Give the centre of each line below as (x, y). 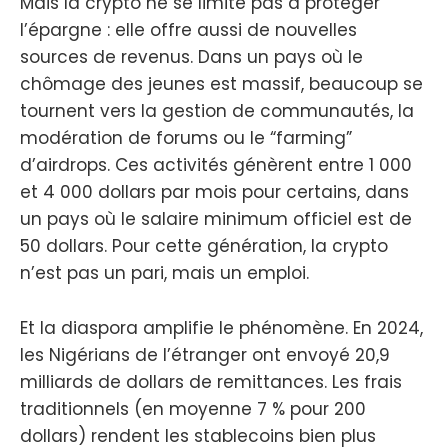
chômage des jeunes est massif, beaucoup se (221, 84)
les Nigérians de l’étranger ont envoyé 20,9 (205, 354)
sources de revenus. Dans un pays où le (191, 57)
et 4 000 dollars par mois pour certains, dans (214, 192)
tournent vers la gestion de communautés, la (217, 111)
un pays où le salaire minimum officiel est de (216, 219)
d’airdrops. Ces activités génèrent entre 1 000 (216, 165)
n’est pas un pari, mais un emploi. (164, 273)
